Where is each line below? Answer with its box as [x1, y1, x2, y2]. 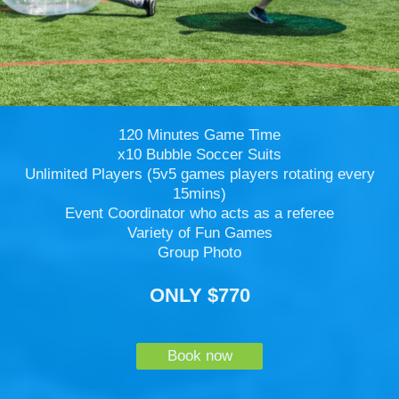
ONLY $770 [149, 283, 250, 306]
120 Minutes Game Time [118, 126, 281, 143]
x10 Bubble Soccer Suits [118, 145, 281, 163]
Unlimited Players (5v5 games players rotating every [24, 165, 375, 183]
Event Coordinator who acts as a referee [65, 204, 334, 222]
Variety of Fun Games [126, 224, 273, 241]
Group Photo [158, 243, 241, 261]
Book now [167, 346, 232, 364]
